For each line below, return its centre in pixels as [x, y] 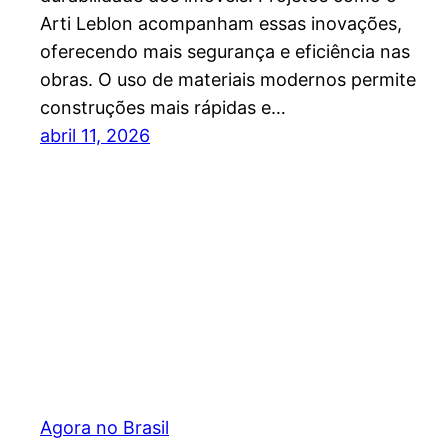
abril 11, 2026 [95, 136]
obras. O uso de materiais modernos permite [228, 80]
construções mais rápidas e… [163, 108]
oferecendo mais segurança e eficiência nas [225, 52]
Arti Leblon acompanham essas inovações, [221, 24]
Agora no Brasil [104, 427]
